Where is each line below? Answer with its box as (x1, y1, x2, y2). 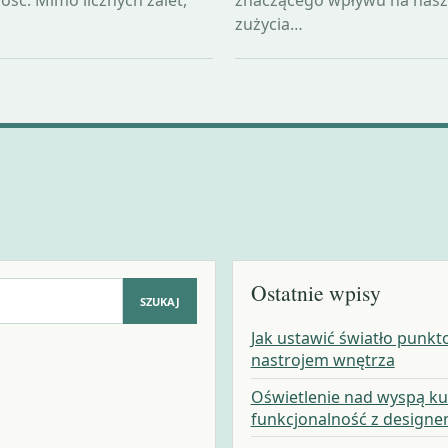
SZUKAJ (140, 293, 181, 309)
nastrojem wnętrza (250, 348, 395, 371)
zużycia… (235, 12, 304, 35)
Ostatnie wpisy (250, 278, 381, 308)
